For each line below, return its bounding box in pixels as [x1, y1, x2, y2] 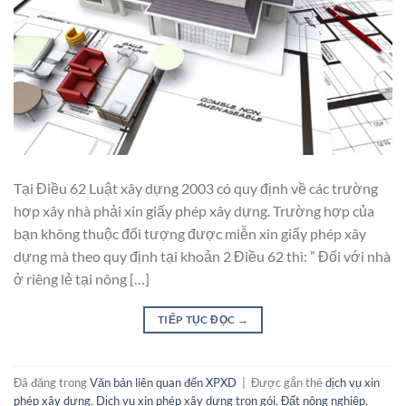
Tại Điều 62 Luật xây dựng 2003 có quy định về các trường [14, 179, 378, 198]
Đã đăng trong [14, 374, 90, 390]
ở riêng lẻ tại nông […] [14, 270, 150, 288]
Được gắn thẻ [251, 374, 325, 390]
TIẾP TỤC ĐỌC [157, 313, 237, 327]
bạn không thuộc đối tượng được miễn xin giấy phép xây [14, 225, 366, 243]
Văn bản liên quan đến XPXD [90, 374, 237, 390]
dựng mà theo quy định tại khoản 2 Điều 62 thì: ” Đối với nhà [14, 247, 391, 266]
